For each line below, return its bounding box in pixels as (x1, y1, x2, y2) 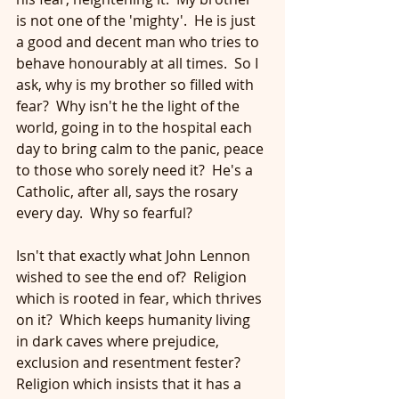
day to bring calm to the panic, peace (16, 139, 267, 159)
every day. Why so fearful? (16, 203, 192, 223)
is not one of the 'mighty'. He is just (16, 11, 259, 30)
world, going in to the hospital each (16, 118, 256, 137)
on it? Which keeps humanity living (16, 310, 254, 330)
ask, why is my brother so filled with (16, 75, 257, 94)
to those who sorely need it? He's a (16, 160, 256, 180)
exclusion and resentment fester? (16, 353, 248, 372)
